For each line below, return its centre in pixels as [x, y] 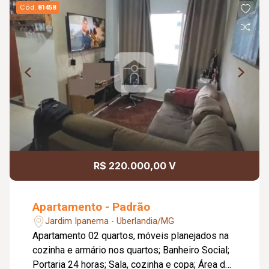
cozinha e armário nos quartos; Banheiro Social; [131, 250]
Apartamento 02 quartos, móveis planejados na [131, 235]
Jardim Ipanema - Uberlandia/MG [110, 221]
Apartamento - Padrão [92, 207]
